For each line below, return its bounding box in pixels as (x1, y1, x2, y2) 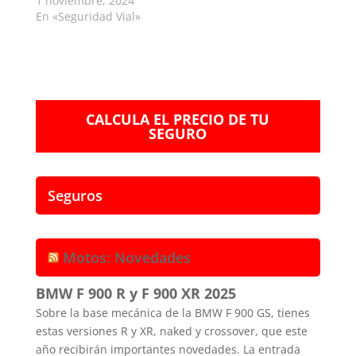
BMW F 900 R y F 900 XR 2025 (35, 283, 236, 303)
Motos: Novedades (62, 247, 191, 267)
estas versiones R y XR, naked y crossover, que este (35, 323, 308, 339)
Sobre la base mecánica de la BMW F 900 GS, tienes (35, 304, 310, 320)
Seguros (47, 185, 103, 205)
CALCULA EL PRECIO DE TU (86, 109, 270, 129)
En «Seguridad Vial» (35, 8, 141, 24)
